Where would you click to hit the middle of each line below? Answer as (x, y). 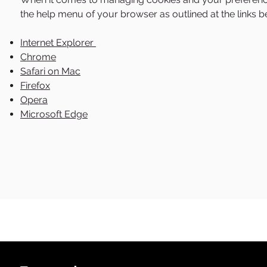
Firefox (35, 86)
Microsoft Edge (54, 114)
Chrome (38, 57)
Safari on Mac (50, 71)
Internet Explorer (58, 43)
